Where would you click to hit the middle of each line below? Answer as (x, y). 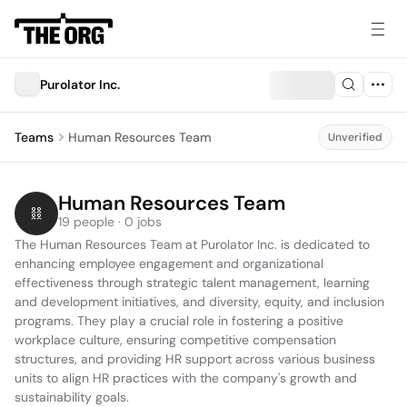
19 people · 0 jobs (110, 222)
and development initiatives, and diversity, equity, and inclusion (199, 302)
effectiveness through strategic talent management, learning (192, 283)
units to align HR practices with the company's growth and (186, 378)
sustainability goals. (72, 397)
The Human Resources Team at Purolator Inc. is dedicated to (192, 244)
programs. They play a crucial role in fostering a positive (179, 321)
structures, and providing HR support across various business (195, 359)
